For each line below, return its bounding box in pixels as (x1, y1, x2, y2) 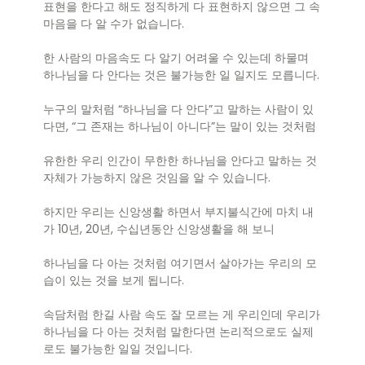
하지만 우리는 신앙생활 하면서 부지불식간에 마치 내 (43, 204, 314, 221)
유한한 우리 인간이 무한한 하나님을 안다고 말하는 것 (43, 152, 317, 169)
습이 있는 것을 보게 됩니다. (43, 272, 184, 289)
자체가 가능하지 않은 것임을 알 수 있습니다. (43, 169, 270, 187)
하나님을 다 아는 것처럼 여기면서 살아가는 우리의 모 (43, 255, 317, 272)
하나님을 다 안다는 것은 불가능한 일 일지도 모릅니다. (43, 67, 319, 84)
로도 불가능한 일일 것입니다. (43, 341, 192, 358)
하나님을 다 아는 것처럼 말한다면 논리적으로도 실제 (43, 323, 314, 341)
